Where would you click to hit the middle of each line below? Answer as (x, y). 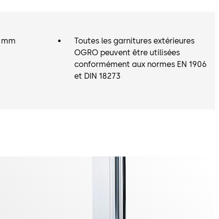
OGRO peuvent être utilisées (127, 53)
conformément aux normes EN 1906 (141, 64)
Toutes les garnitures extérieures (134, 41)
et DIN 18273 (98, 76)
